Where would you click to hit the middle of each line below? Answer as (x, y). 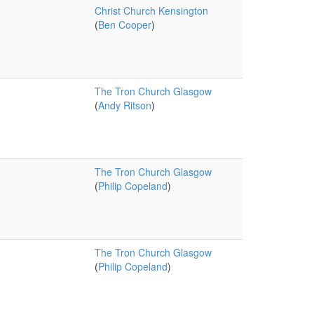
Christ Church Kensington (151, 11)
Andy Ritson (124, 105)
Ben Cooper (124, 25)
